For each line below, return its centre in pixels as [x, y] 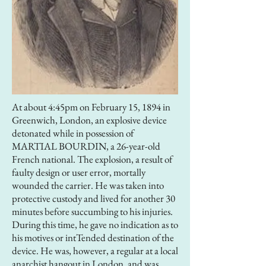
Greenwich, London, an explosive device [89, 120]
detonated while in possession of [73, 133]
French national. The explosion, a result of [92, 159]
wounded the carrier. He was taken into [88, 185]
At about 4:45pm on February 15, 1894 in [91, 107]
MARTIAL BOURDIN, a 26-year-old [86, 146]
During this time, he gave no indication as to [95, 224]
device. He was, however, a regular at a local [95, 251]
